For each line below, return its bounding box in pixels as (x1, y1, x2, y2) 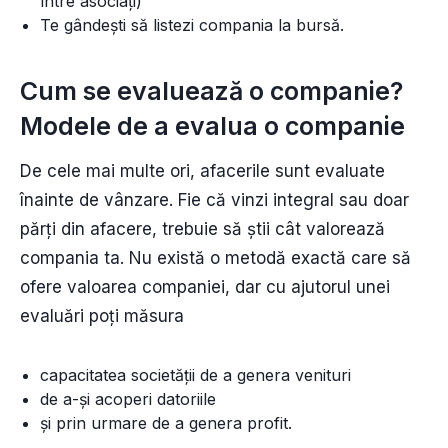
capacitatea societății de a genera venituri (40, 364, 351, 385)
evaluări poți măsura (20, 305, 189, 326)
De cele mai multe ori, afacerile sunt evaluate (20, 160, 385, 181)
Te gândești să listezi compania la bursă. (40, 14, 344, 35)
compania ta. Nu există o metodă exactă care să (20, 247, 411, 268)
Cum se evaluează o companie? (20, 76, 403, 107)
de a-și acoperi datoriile (40, 388, 221, 409)
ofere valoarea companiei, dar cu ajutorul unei (20, 276, 390, 297)
